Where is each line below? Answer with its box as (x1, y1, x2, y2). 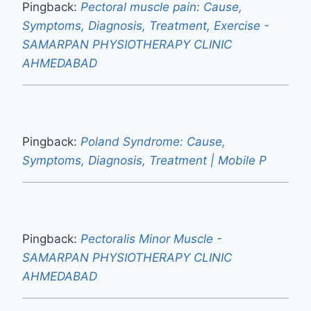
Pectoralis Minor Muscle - (81, 231, 222, 246)
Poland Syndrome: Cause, (81, 134, 226, 149)
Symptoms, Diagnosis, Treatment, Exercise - (22, 18, 269, 33)
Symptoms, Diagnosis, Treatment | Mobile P (22, 153, 267, 167)
